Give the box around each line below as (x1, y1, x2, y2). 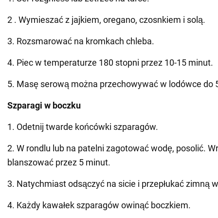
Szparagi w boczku (7, 100, 81, 111)
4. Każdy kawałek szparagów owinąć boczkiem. (7, 200, 191, 211)
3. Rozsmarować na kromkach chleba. (7, 36, 154, 47)
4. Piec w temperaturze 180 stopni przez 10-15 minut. (7, 57, 213, 68)
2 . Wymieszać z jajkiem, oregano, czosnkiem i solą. (7, 15, 205, 25)
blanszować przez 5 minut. (7, 157, 110, 168)
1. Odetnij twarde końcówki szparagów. (7, 122, 158, 132)
